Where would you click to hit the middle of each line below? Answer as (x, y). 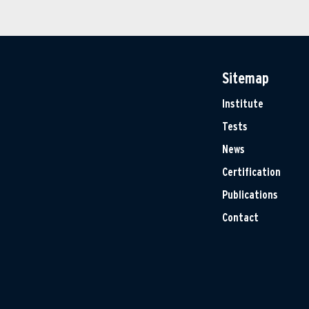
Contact (240, 217)
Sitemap (246, 78)
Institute (243, 103)
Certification (251, 172)
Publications (250, 195)
